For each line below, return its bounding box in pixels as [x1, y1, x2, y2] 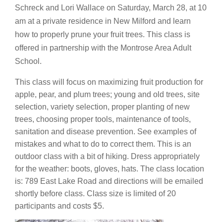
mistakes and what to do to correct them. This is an [15, 140, 191, 148]
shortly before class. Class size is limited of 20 [15, 189, 176, 198]
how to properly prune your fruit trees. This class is [15, 30, 190, 39]
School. [15, 57, 42, 65]
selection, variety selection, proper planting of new [15, 103, 190, 111]
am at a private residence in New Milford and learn [15, 17, 191, 25]
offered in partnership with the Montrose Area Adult [15, 44, 191, 52]
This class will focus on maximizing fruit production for [15, 78, 203, 86]
